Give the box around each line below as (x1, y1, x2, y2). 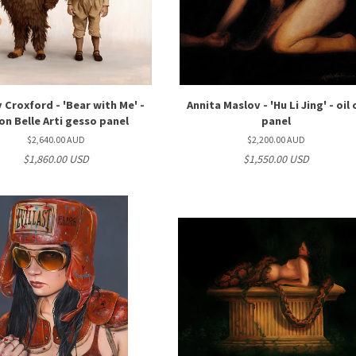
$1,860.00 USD (22, 152, 89, 166)
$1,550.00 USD (243, 152, 310, 166)
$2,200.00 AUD (247, 133, 306, 145)
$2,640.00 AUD (26, 133, 85, 145)
